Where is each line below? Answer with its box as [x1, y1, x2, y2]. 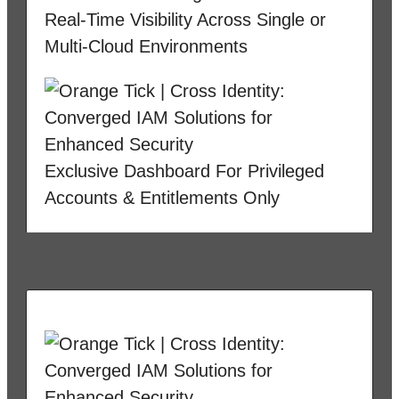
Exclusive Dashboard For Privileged [45, 160, 324, 181]
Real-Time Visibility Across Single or [45, 9, 326, 29]
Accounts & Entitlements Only [45, 187, 280, 208]
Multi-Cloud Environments [45, 36, 248, 56]
